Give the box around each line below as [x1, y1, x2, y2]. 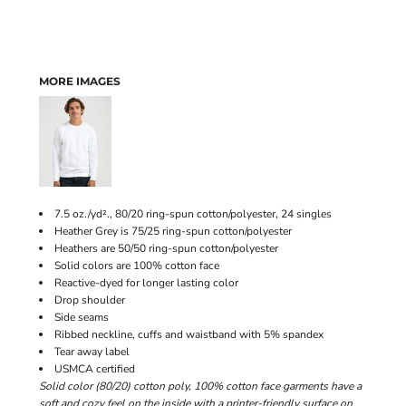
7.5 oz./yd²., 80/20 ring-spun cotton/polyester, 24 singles [54, 207, 332, 221]
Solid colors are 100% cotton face [54, 258, 219, 273]
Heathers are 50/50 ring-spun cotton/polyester [54, 241, 278, 256]
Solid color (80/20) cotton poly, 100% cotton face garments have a [39, 379, 362, 393]
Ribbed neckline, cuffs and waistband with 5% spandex [54, 327, 324, 342]
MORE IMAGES [39, 74, 121, 88]
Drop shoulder [54, 293, 125, 307]
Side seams [54, 310, 109, 324]
